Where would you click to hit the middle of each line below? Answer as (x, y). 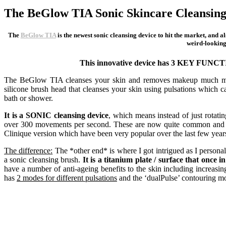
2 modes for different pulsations (67, 178)
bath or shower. (29, 98)
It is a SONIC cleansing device (56, 116)
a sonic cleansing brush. (42, 160)
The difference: (29, 151)
